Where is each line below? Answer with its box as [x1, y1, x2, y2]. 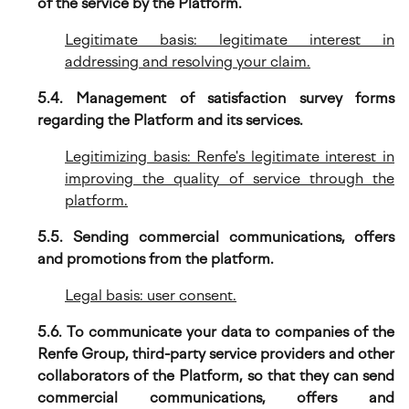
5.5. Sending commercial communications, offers [37, 228, 394, 246]
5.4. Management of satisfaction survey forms [37, 89, 394, 107]
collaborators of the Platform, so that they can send [37, 367, 394, 384]
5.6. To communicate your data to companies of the [37, 323, 394, 341]
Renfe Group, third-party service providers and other [37, 345, 394, 362]
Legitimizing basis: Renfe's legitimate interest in [65, 148, 394, 165]
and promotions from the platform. [37, 250, 274, 267]
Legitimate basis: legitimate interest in [65, 31, 394, 48]
